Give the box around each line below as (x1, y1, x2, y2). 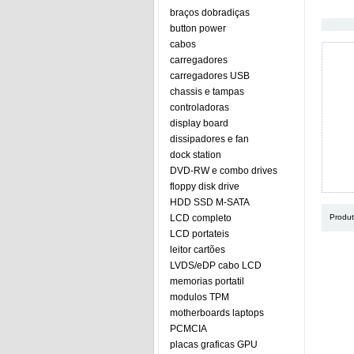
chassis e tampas (170, 86, 244, 97)
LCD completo (170, 213, 232, 224)
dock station (170, 149, 221, 160)
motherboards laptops (170, 307, 264, 318)
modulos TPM (170, 292, 229, 303)
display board (170, 118, 228, 129)
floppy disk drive (170, 181, 239, 192)
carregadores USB (170, 70, 250, 81)
